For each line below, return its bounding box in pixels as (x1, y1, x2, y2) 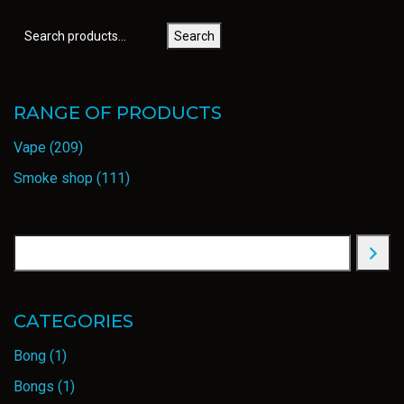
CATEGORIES (14, 310, 133, 332)
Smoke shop (14, 170, 93, 187)
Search (174, 29, 215, 43)
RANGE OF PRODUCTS (14, 102, 222, 124)
